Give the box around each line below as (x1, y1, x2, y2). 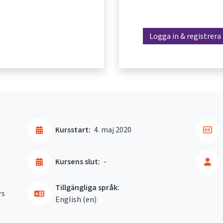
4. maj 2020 (94, 124, 131, 135)
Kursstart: (55, 124, 91, 135)
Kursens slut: (55, 156, 100, 167)
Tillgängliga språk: (55, 182, 119, 193)
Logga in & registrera (149, 30, 221, 41)
